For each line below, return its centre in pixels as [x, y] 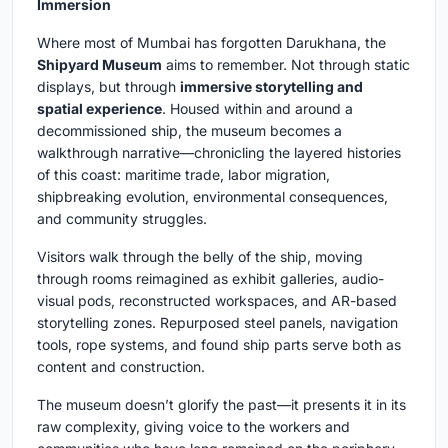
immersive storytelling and [271, 86]
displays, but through [108, 86]
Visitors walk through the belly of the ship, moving [200, 256]
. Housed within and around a [257, 108]
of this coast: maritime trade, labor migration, [183, 174]
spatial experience [99, 108]
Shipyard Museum [99, 64]
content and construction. [121, 366]
